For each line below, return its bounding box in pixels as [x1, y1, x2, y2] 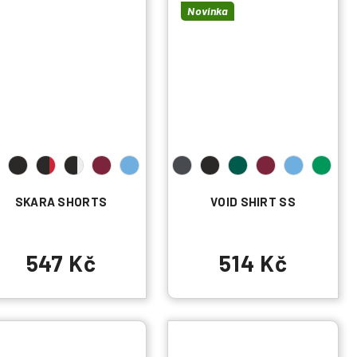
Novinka [187, 3, 229, 18]
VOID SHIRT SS [210, 194, 296, 210]
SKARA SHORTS [14, 194, 108, 210]
